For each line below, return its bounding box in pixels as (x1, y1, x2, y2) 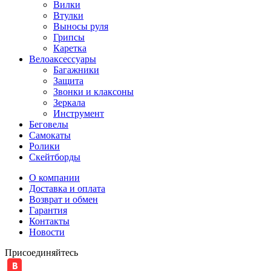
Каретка (53, 42, 87, 53)
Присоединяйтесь (5, 247, 78, 258)
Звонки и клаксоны (53, 86, 134, 97)
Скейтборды (29, 151, 80, 162)
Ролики (29, 140, 60, 151)
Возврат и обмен (29, 194, 98, 204)
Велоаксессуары (29, 53, 96, 64)
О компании (29, 172, 80, 183)
